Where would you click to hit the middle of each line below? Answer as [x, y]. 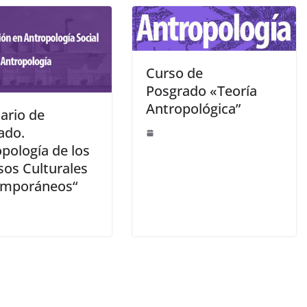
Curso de [174, 73]
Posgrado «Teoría [201, 90]
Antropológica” [193, 108]
